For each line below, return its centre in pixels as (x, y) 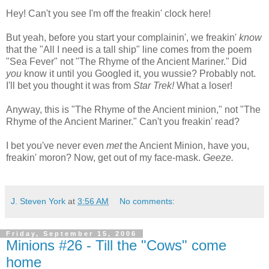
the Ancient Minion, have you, (187, 145)
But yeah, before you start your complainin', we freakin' (122, 37)
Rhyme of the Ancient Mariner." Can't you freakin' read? (123, 121)
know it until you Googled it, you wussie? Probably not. (140, 73)
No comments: (147, 201)
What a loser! (203, 85)
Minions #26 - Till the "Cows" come (116, 245)
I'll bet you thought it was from (70, 85)
